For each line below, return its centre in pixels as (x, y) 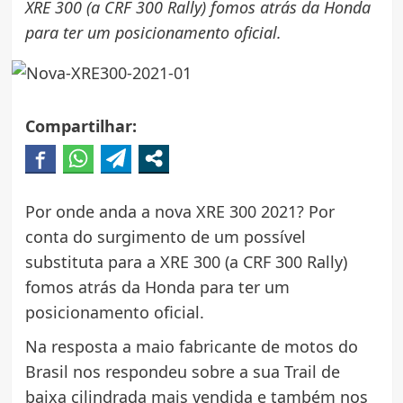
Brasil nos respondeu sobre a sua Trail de (182, 372)
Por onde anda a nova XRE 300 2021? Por (179, 212)
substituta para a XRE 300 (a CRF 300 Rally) (186, 262)
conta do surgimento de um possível (165, 237)
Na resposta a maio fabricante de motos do (191, 347)
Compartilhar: (81, 126)
